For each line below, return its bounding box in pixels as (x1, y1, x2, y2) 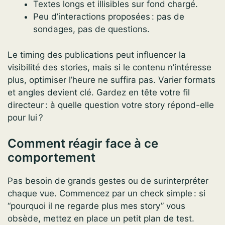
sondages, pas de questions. (33, 24, 150, 35)
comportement (8, 150, 95, 165)
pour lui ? (8, 112, 43, 123)
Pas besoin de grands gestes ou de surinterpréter (8, 176, 208, 186)
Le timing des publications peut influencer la (8, 49, 186, 60)
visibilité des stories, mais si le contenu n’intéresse (8, 62, 211, 72)
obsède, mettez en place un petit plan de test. (8, 213, 194, 224)
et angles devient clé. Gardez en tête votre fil (8, 87, 190, 97)
